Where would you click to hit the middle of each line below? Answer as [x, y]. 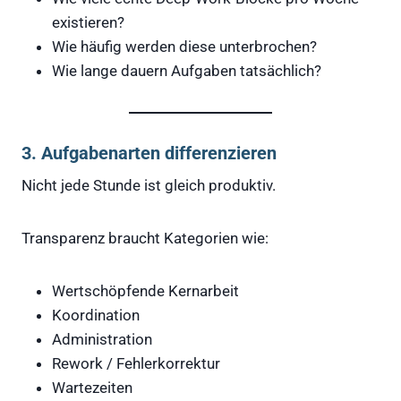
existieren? [88, 22]
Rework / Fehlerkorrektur [136, 363]
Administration [102, 339]
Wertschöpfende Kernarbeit [145, 290]
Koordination [96, 315]
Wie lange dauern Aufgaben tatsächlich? [187, 70]
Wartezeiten [92, 387]
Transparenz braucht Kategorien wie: [145, 238]
